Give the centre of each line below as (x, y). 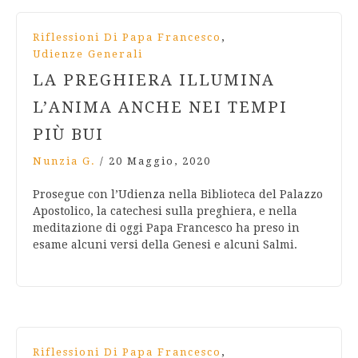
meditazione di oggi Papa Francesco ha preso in (166, 228)
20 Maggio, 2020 (160, 161)
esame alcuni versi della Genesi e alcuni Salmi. (165, 245)
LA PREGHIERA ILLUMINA (154, 80)
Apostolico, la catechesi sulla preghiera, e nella (165, 211)
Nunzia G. (64, 161)
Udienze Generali (88, 54)
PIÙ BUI (68, 135)
